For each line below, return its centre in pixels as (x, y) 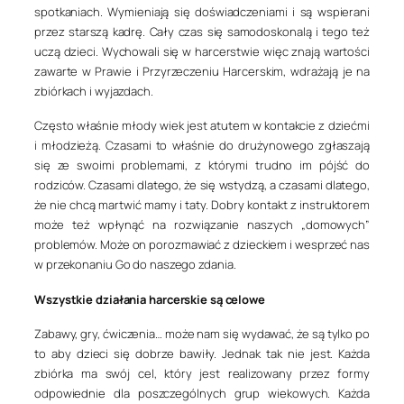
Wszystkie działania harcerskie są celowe (150, 299)
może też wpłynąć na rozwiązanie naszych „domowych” (202, 225)
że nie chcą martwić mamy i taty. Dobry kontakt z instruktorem (202, 205)
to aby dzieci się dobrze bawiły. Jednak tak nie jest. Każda (202, 353)
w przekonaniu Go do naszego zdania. (135, 265)
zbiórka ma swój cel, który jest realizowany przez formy (202, 373)
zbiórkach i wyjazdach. (94, 92)
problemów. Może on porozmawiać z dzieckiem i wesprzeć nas (202, 245)
